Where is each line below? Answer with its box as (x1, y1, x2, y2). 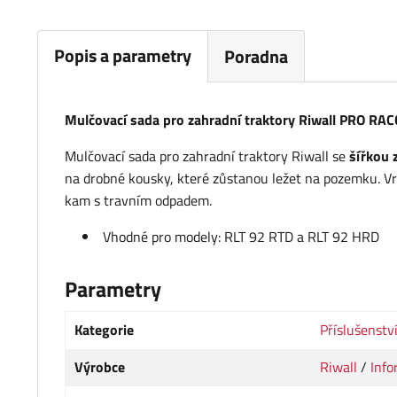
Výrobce (74, 356, 125, 378)
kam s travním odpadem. (65, 190, 212, 212)
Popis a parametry (54, 42, 191, 70)
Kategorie (74, 319, 134, 341)
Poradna (224, 42, 288, 70)
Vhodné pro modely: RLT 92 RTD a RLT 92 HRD (103, 226, 379, 248)
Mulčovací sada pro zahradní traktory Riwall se (65, 145, 349, 167)
